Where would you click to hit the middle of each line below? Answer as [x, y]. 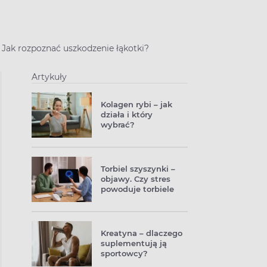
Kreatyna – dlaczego [142, 233]
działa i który [127, 114]
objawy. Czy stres [136, 179]
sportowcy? [124, 253]
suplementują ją [134, 243]
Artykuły [49, 77]
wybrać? [118, 125]
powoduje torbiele [137, 189]
